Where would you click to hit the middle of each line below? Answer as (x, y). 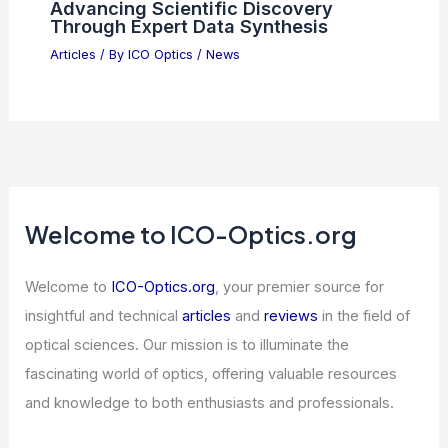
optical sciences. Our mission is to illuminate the (187, 344)
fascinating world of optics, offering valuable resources (211, 373)
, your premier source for (300, 286)
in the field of (364, 315)
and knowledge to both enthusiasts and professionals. (210, 402)
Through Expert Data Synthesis (188, 25)
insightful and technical (104, 315)
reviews (291, 315)
